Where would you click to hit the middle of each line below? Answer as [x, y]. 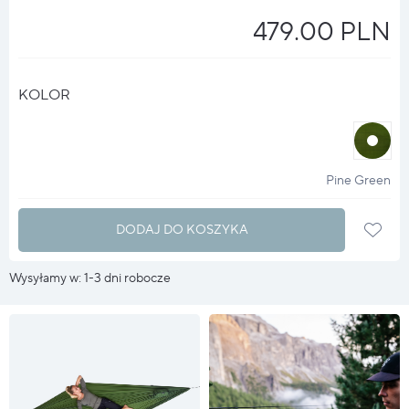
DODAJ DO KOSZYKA [182, 230]
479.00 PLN [322, 31]
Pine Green [358, 180]
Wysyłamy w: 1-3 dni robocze [90, 278]
